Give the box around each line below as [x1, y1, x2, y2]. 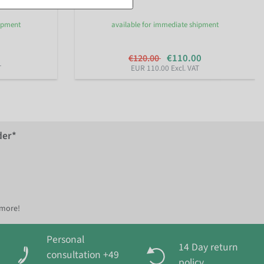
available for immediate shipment [111, 19, 219, 30]
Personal [47, 232, 84, 247]
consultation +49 [47, 247, 119, 263]
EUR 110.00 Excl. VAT [131, 62, 199, 74]
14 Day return [179, 240, 238, 255]
